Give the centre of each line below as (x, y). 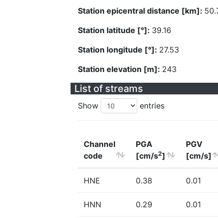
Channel (100, 144)
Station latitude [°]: (115, 30)
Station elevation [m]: (120, 69)
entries (151, 106)
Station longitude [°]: (118, 50)
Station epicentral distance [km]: (141, 11)
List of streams (109, 89)
